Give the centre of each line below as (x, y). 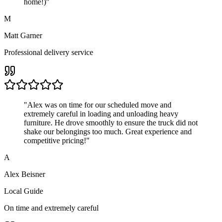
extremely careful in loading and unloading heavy (101, 113)
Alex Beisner (25, 174)
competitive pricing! (55, 140)
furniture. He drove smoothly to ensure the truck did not (111, 122)
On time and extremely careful (51, 208)
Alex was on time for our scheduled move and (99, 105)
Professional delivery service (49, 52)
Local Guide (24, 191)
